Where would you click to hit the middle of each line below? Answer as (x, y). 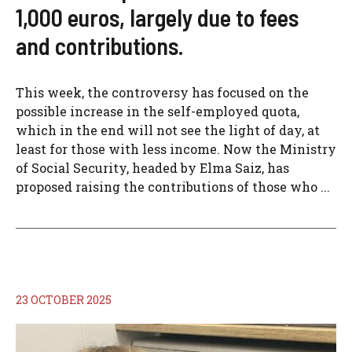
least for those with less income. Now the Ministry (176, 149)
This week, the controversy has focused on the (162, 92)
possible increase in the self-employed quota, (158, 111)
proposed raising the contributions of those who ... (173, 187)
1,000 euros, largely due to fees (157, 17)
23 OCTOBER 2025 (64, 300)
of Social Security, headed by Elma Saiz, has (152, 168)
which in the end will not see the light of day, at (168, 130)
